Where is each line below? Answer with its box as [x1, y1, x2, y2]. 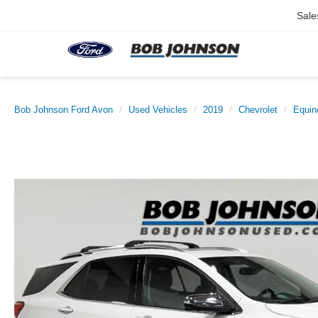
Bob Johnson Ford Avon [14, 104, 113, 115]
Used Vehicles [128, 104, 187, 115]
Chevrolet [238, 104, 278, 115]
